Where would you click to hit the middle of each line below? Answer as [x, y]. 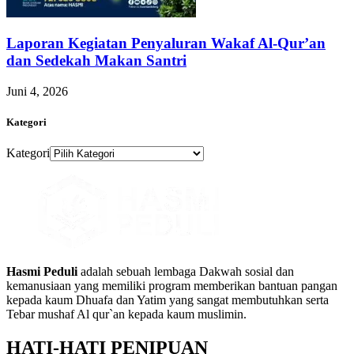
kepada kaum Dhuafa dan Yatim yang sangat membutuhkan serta [168, 300]
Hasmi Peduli [43, 272]
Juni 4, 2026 [37, 92]
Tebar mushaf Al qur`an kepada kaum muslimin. [126, 314]
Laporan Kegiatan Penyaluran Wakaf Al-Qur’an [166, 43]
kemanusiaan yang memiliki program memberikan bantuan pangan [172, 286]
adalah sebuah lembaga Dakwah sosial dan [187, 272]
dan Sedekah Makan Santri [96, 61]
